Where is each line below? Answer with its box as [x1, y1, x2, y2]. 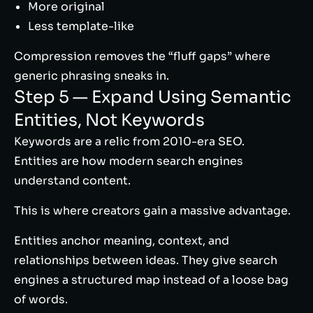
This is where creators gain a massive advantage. [14, 203, 291, 218]
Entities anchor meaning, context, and [14, 233, 229, 248]
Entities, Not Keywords [14, 110, 205, 131]
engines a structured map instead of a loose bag [14, 272, 289, 287]
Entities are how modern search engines [14, 154, 243, 168]
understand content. [14, 173, 131, 188]
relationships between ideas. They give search [14, 253, 277, 268]
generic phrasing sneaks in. [14, 68, 169, 83]
